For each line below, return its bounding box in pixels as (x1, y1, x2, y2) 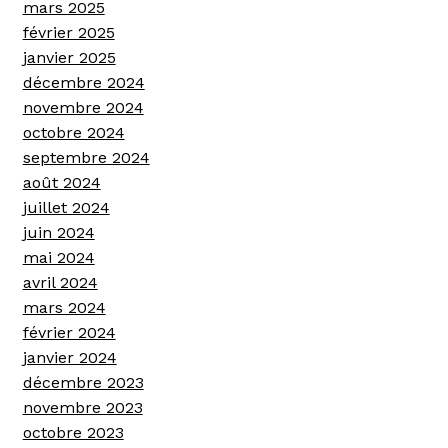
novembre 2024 (22, 97, 144, 117)
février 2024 (22, 322, 116, 342)
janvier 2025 (22, 47, 116, 67)
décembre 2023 (22, 372, 144, 392)
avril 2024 (22, 272, 98, 292)
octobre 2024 (22, 122, 125, 142)
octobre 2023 (22, 422, 124, 442)
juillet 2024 (22, 197, 110, 217)
